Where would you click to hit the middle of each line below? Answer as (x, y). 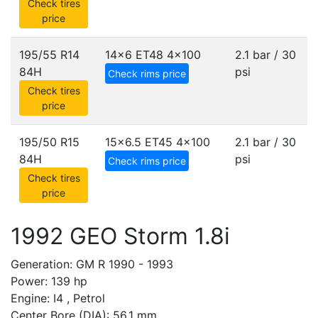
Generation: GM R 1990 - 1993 (92, 264)
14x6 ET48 (134, 55)
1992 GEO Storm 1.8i (120, 236)
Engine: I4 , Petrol (58, 298)
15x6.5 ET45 (139, 142)
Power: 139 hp (49, 281)
